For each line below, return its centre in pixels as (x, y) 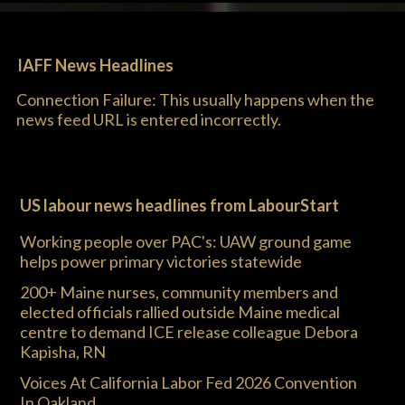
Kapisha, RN (63, 352)
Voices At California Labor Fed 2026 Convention (188, 382)
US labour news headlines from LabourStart (179, 205)
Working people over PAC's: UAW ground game (186, 241)
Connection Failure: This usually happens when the (195, 99)
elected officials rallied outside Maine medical (180, 312)
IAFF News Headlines (95, 65)
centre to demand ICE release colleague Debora (189, 332)
